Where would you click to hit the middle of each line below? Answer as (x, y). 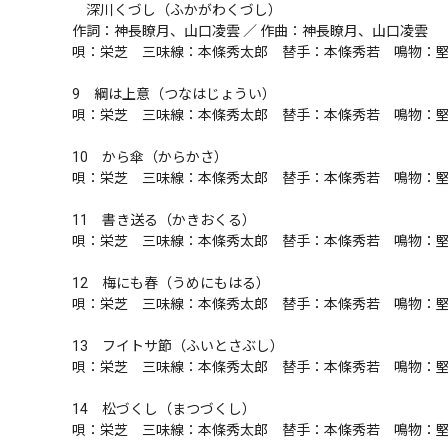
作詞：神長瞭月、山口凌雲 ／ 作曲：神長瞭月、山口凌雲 (250, 31)
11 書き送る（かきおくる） (164, 220)
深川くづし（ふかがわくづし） (177, 10)
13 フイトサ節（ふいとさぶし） (178, 346)
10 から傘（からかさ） (150, 157)
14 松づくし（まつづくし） (164, 409)
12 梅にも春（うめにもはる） (171, 283)
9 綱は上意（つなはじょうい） (174, 94)
